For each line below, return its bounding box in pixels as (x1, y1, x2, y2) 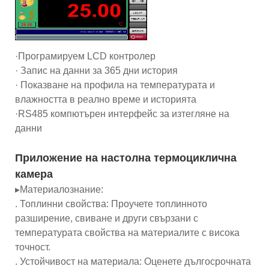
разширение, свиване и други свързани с (15, 213, 198, 223)
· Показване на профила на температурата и (15, 79, 215, 90)
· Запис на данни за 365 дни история (15, 65, 178, 76)
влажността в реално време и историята (15, 94, 196, 104)
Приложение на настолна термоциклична (15, 151, 237, 164)
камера (15, 168, 53, 180)
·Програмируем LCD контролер (15, 50, 156, 61)
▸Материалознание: (15, 184, 103, 195)
